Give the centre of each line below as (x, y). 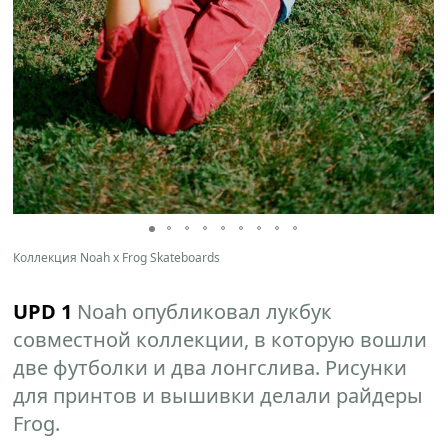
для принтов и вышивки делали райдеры (218, 395)
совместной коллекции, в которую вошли (220, 339)
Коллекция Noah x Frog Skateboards (117, 257)
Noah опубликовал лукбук (202, 311)
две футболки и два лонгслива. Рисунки (210, 367)
